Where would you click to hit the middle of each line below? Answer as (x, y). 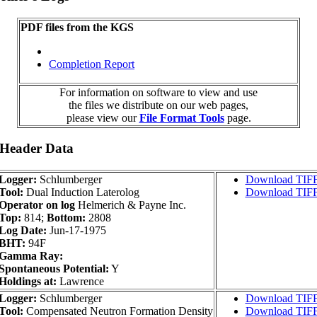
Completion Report (92, 64)
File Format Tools (181, 117)
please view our (103, 117)
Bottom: (66, 218)
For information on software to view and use (158, 92)
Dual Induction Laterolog (81, 192)
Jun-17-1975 (76, 231)
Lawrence (80, 282)
